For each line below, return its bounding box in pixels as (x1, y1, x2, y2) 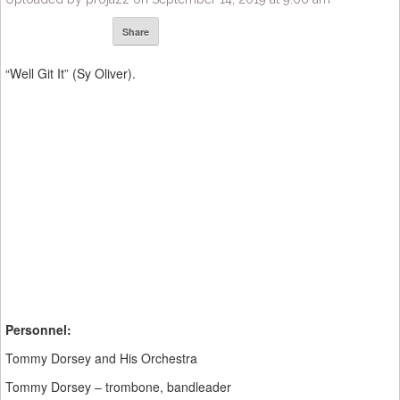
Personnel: (5, 321, 71, 339)
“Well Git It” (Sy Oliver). (5, 64, 136, 83)
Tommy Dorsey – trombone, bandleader (5, 378, 231, 396)
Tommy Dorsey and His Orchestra (5, 349, 197, 368)
